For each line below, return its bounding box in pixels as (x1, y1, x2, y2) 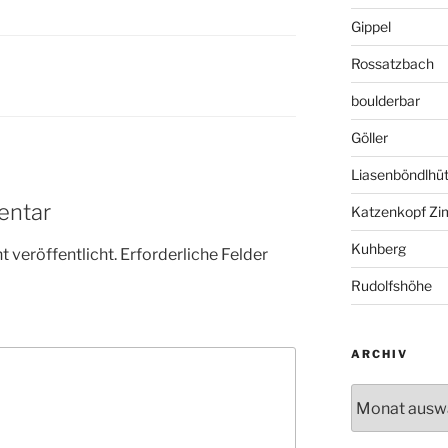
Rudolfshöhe (350, 277, 432, 295)
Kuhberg (350, 240, 406, 258)
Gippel (350, 18, 391, 36)
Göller (350, 129, 388, 147)
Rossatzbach (350, 55, 434, 73)
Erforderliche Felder (120, 245, 268, 265)
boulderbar (350, 92, 420, 110)
